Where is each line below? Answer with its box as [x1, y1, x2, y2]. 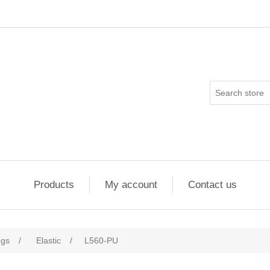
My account [104, 179, 157, 190]
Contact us [187, 179, 237, 190]
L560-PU [84, 236, 118, 245]
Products [33, 179, 74, 190]
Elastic [36, 236, 61, 245]
